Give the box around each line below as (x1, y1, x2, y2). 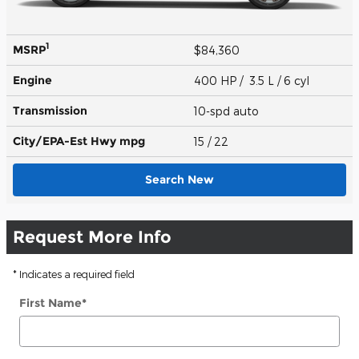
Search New (145, 171, 214, 187)
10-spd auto (194, 103, 262, 118)
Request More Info (13, 226, 171, 247)
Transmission (13, 103, 87, 118)
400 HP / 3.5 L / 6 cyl (194, 73, 313, 87)
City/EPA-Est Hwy (13, 133, 119, 148)
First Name (19, 295, 82, 310)
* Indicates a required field (13, 268, 135, 280)
